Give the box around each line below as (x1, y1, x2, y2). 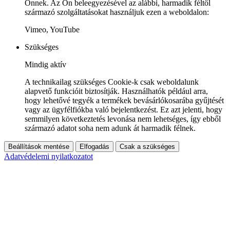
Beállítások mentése (8, 142, 69, 150)
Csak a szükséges (120, 142, 175, 150)
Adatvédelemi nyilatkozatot (4, 151, 93, 161)
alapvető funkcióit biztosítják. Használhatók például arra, (25, 86, 208, 95)
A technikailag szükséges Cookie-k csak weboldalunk (25, 77, 199, 86)
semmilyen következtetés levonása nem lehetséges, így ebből (25, 114, 221, 123)
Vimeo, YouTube (25, 25, 80, 34)
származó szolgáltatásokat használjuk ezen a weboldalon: (25, 7, 209, 16)
